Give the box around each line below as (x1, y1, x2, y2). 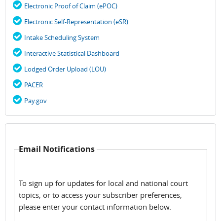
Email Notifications (19, 143, 97, 154)
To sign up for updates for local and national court (19, 178, 188, 188)
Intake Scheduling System (24, 33, 100, 42)
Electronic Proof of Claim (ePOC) (24, 1, 117, 10)
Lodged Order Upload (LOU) (24, 64, 106, 74)
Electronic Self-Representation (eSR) (24, 17, 128, 26)
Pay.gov (24, 96, 47, 105)
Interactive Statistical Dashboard (24, 48, 119, 58)
